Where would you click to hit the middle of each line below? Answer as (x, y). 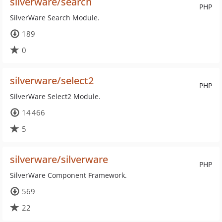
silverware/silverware (59, 159)
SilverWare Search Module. (55, 18)
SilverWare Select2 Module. (55, 96)
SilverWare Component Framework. (68, 175)
